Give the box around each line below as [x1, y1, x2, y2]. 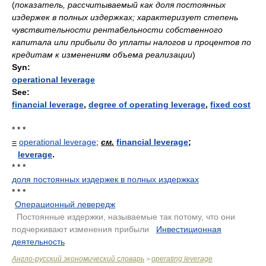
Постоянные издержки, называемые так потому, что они [17, 212, 235, 221]
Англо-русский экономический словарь [12, 255, 144, 263]
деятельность [12, 237, 65, 246]
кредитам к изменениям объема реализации [12, 50, 192, 59]
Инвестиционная [156, 224, 221, 234]
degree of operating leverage [88, 100, 205, 109]
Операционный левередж [15, 199, 115, 209]
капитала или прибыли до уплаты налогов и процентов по [12, 37, 251, 47]
